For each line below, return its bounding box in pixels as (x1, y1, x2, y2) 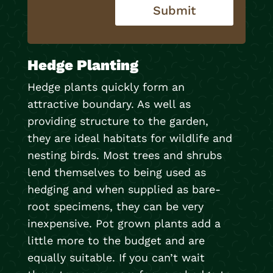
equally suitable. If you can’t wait (27, 251, 205, 264)
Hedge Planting (27, 57, 138, 74)
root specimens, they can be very (27, 200, 204, 213)
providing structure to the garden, (27, 115, 208, 128)
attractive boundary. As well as (27, 97, 191, 111)
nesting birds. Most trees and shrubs (27, 149, 222, 162)
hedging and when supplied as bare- (27, 183, 221, 196)
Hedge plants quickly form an (27, 80, 185, 94)
